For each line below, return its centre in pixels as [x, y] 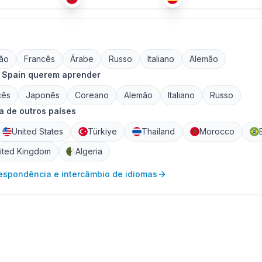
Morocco [217, 131]
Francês [39, 59]
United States [37, 131]
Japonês [43, 95]
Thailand [158, 131]
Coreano [92, 95]
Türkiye [102, 131]
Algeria [89, 151]
